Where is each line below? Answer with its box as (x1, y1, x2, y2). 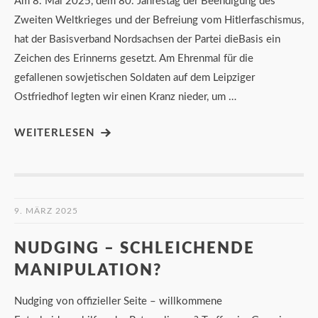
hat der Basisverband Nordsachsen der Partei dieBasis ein (14, 33, 280, 45)
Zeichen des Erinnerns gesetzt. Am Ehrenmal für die (14, 53, 253, 64)
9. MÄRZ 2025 (14, 206, 78, 215)
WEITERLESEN (14, 127, 95, 138)
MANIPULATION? (14, 262, 162, 278)
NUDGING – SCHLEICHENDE (14, 240, 255, 256)
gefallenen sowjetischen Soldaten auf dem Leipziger (14, 72, 255, 83)
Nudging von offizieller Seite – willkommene (14, 295, 222, 307)
